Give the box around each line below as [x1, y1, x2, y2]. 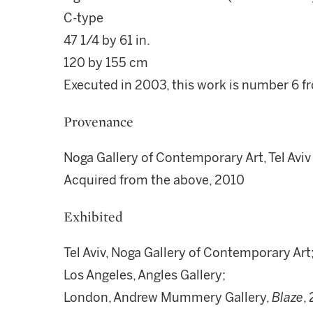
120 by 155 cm [64, 55, 148, 71]
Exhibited [64, 208, 123, 226]
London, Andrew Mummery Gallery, [64, 290, 272, 305]
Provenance [64, 112, 133, 131]
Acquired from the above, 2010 [64, 173, 245, 188]
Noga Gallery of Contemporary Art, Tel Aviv [64, 150, 311, 166]
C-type [64, 10, 103, 26]
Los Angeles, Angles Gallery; [64, 268, 226, 283]
